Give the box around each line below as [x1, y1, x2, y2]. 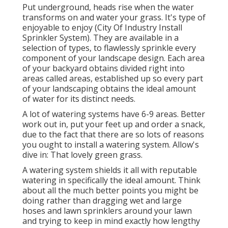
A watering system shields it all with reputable [22, 164, 197, 176]
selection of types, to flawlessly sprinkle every [22, 42, 196, 54]
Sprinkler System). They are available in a [22, 32, 179, 44]
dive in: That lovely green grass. [22, 149, 142, 161]
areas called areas [22, 73, 91, 84]
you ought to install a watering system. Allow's [22, 139, 199, 151]
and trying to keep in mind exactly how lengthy [22, 215, 200, 227]
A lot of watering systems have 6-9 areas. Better [22, 108, 205, 120]
